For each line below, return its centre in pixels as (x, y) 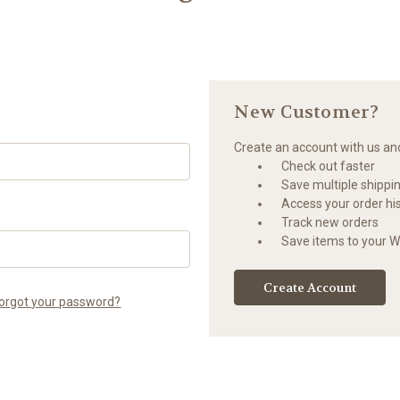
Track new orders (330, 222)
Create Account (310, 287)
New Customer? (307, 112)
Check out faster (329, 166)
